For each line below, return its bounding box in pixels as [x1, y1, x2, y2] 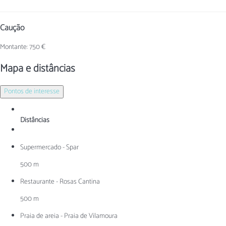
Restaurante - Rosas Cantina [20, 176, 100, 188]
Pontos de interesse [4, 85, 60, 97]
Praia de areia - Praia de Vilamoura [20, 210, 118, 222]
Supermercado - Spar [20, 141, 79, 153]
